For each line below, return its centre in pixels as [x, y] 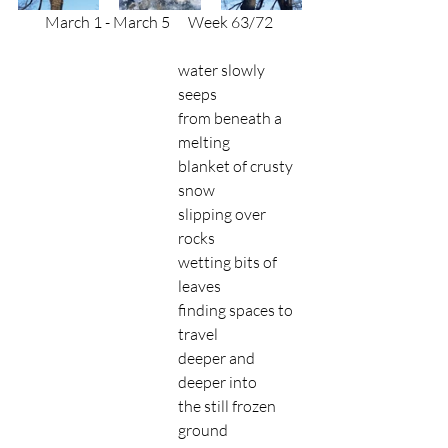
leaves [199, 286]
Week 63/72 [222, 22]
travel [199, 334]
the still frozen [228, 406]
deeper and [218, 358]
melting [204, 142]
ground [203, 430]
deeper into [217, 382]
